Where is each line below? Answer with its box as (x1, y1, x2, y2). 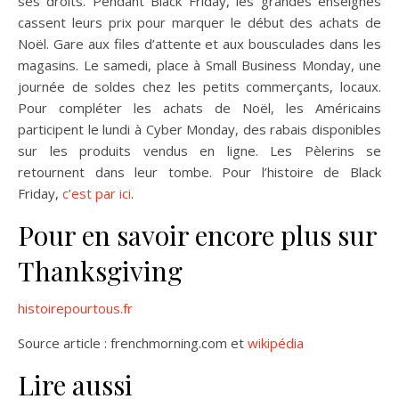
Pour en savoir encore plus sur (18, 216, 377, 253)
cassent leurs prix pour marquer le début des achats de (18, 12, 381, 31)
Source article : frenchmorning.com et (18, 333, 248, 352)
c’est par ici (62, 183, 131, 202)
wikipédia (248, 333, 304, 352)
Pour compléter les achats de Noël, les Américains (18, 98, 381, 117)
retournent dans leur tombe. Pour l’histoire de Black (18, 162, 381, 181)
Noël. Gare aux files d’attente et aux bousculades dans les (18, 34, 381, 53)
